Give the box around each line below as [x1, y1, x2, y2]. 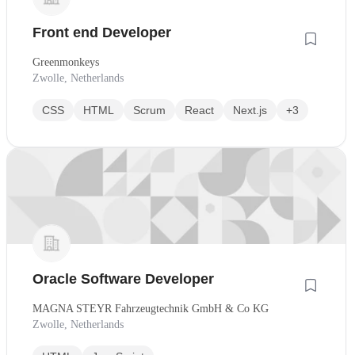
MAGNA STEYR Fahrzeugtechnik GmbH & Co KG [32, 302, 269, 315]
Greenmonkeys [32, 56, 99, 69]
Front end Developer [32, 25, 171, 41]
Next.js [233, 104, 267, 117]
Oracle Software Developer [32, 270, 214, 287]
